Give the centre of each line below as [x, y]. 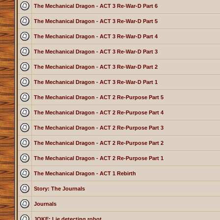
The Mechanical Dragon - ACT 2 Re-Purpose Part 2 [98, 143]
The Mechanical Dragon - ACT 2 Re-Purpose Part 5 [98, 97]
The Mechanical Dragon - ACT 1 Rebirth [85, 174]
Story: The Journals [59, 189]
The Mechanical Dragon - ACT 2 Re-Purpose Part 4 [98, 113]
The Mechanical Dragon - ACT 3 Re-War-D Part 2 [96, 67]
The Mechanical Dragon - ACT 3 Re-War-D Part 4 [96, 37]
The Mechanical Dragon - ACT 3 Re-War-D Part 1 [96, 82]
